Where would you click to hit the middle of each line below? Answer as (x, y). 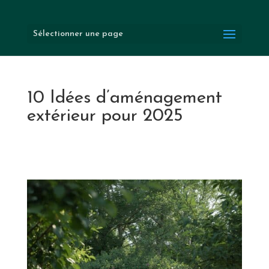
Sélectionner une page (78, 34)
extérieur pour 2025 (105, 116)
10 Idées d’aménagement (124, 98)
